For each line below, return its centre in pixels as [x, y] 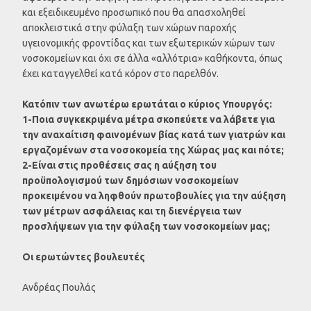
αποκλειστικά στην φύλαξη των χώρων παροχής [129, 27]
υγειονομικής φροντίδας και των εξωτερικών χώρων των [149, 43]
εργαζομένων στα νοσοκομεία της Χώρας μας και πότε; [153, 150]
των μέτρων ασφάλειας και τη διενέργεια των [132, 211]
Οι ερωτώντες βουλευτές [84, 257]
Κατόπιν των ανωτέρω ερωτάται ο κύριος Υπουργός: [147, 104]
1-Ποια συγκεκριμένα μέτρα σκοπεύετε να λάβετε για [149, 119]
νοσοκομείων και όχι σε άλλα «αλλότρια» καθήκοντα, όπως [152, 58]
